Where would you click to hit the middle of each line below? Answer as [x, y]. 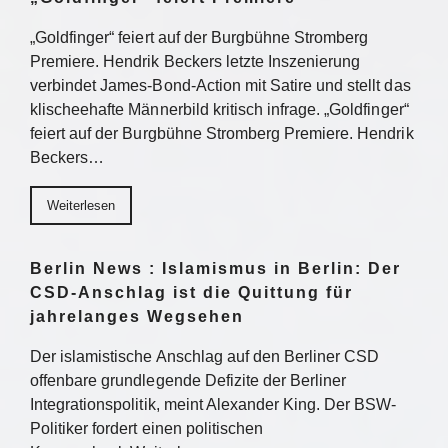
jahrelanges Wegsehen [137, 316]
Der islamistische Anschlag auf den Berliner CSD [205, 356]
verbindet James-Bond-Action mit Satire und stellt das [220, 85]
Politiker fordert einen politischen [147, 428]
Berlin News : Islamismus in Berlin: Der [215, 268]
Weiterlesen [81, 205]
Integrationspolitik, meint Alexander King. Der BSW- [213, 404]
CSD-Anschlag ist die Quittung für [191, 292]
